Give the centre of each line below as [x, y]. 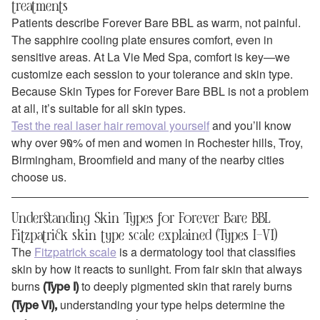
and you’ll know [250, 125]
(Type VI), [34, 306]
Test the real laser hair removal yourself [110, 125]
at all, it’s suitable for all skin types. [99, 108]
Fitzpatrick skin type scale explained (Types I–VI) [144, 234]
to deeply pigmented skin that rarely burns [185, 286]
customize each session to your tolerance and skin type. [152, 74]
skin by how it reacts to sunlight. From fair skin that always [157, 269]
